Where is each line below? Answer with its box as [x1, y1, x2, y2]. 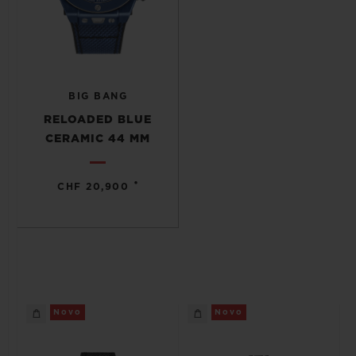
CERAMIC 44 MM [45, 133, 150, 145]
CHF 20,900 [57, 182, 130, 192]
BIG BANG [68, 91, 127, 101]
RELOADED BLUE [44, 114, 152, 126]
